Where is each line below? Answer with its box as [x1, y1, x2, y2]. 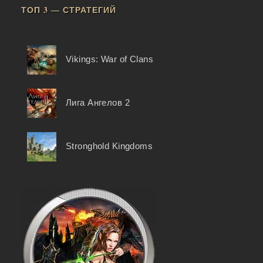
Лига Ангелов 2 [65, 98, 130, 108]
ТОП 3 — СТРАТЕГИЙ [21, 4, 116, 16]
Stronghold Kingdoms [65, 141, 153, 151]
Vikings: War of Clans [65, 55, 154, 65]
